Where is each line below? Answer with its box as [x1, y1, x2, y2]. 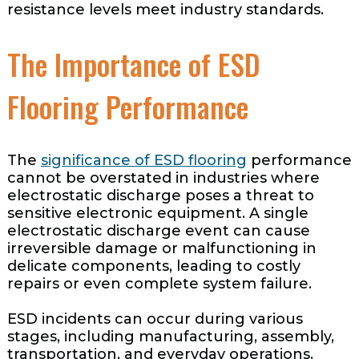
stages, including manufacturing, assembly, [6, 328, 334, 346]
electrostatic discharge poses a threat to [6, 187, 314, 205]
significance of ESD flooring [40, 151, 247, 170]
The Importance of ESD [6, 42, 260, 86]
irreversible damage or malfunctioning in [6, 240, 317, 258]
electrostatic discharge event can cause [6, 222, 310, 240]
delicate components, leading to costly [6, 257, 301, 276]
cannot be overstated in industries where [6, 169, 320, 188]
